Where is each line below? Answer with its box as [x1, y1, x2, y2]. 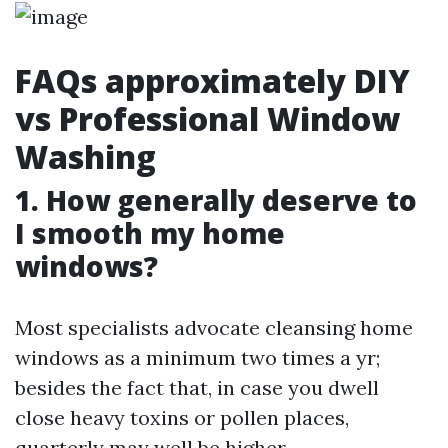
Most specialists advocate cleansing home [15, 315, 413, 340]
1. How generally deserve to [15, 181, 417, 219]
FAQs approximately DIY [15, 59, 410, 102]
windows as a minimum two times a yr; [15, 345, 380, 370]
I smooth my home [15, 214, 285, 252]
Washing [15, 135, 156, 178]
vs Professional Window [15, 97, 400, 140]
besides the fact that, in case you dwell [15, 375, 379, 400]
